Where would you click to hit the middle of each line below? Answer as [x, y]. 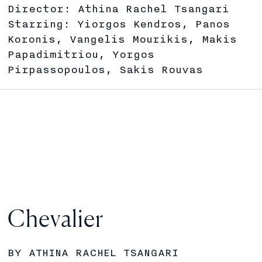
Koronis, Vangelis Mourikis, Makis [123, 39]
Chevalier [56, 218]
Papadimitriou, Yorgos [81, 54]
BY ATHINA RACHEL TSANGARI [93, 253]
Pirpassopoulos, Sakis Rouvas [106, 70]
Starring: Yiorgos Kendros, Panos [119, 24]
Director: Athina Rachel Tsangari [119, 9]
